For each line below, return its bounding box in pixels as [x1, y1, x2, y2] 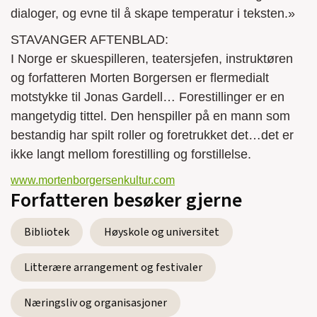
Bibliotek [24, 224, 70, 241]
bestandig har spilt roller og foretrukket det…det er [11, 128, 294, 143]
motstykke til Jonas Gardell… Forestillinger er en [11, 90, 284, 105]
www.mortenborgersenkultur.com [11, 174, 175, 187]
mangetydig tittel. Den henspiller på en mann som [11, 109, 290, 124]
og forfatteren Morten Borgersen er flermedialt [11, 71, 269, 86]
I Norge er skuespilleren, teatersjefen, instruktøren [11, 52, 293, 67]
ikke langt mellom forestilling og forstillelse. [11, 147, 251, 162]
